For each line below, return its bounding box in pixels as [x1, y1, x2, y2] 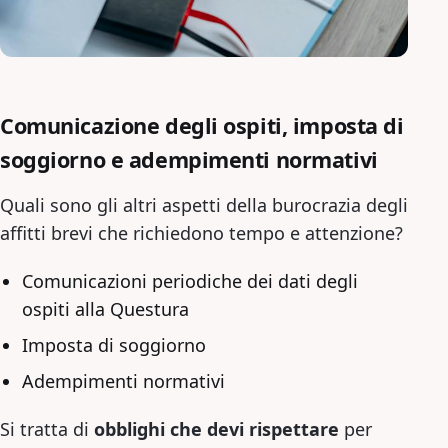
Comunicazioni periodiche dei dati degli [22, 268, 358, 293]
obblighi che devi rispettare [94, 416, 339, 441]
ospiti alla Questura [22, 296, 189, 321]
